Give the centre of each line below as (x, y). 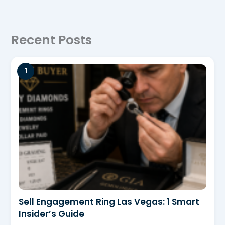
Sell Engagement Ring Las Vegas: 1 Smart (109, 202)
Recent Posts (52, 40)
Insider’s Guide (52, 214)
